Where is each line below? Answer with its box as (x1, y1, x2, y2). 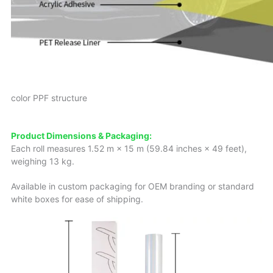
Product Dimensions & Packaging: (11, 130, 152, 141)
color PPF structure (11, 93, 87, 104)
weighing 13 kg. (11, 155, 74, 166)
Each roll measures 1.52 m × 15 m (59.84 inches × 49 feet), (11, 143, 247, 154)
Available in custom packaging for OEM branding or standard (11, 180, 254, 191)
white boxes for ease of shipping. (11, 193, 143, 204)
